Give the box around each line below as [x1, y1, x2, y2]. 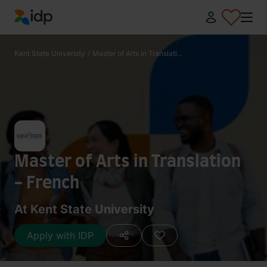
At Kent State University [14, 202, 154, 216]
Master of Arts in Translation [14, 154, 241, 170]
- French [14, 175, 79, 192]
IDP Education [14, 26, 77, 38]
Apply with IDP [27, 229, 94, 241]
